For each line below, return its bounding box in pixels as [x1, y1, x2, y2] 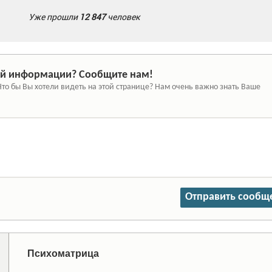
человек [106, 11, 140, 22]
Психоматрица [27, 248, 99, 259]
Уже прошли [29, 11, 80, 22]
